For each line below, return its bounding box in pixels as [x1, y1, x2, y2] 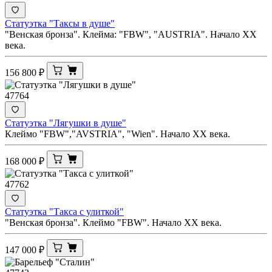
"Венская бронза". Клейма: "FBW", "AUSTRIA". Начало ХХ [5, 29, 257, 39]
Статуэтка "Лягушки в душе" [5, 117, 126, 128]
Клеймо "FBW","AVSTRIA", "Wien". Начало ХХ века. [5, 128, 230, 139]
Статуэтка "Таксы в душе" [5, 18, 115, 29]
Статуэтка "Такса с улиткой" [5, 206, 124, 217]
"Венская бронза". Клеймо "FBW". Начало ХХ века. [5, 217, 222, 228]
